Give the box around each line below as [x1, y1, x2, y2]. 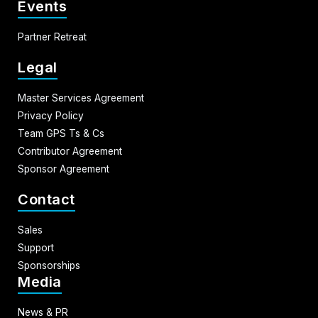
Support [18, 241, 54, 253]
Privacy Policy [18, 109, 84, 121]
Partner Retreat [18, 31, 87, 43]
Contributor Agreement [18, 145, 122, 157]
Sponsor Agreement [18, 163, 109, 175]
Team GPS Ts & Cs [18, 127, 104, 139]
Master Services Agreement [18, 92, 144, 104]
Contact [18, 190, 75, 208]
